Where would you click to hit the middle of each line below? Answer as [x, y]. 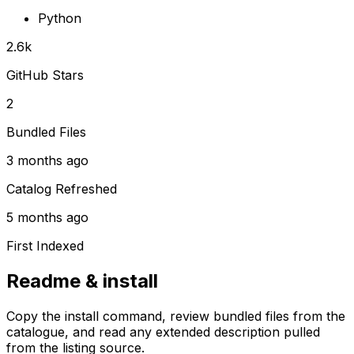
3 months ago [47, 161]
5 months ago [47, 218]
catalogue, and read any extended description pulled [163, 332]
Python [60, 19]
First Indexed [45, 246]
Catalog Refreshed [62, 189]
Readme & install [82, 281]
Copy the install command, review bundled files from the [176, 316]
